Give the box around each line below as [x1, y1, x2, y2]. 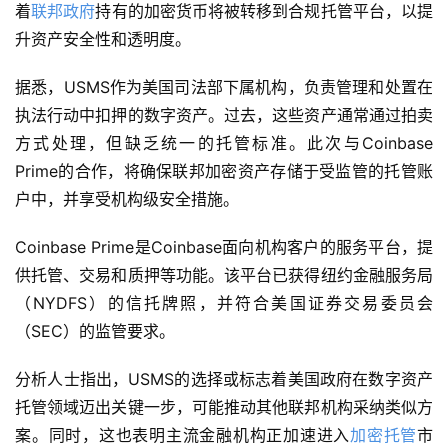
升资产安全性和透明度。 [15, 29, 191, 50]
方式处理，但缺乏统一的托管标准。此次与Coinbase [15, 133, 433, 154]
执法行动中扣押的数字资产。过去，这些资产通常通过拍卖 [15, 105, 433, 126]
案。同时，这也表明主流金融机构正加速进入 [15, 425, 350, 446]
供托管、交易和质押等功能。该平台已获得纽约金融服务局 [15, 265, 433, 286]
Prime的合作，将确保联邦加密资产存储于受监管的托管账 [15, 161, 433, 182]
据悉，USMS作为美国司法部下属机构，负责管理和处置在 [15, 77, 433, 98]
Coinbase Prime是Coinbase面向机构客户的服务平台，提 [15, 237, 433, 258]
